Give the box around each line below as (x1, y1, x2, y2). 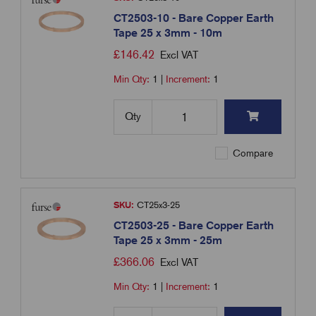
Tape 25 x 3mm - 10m (114, 26, 223, 40)
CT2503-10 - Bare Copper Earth (114, 11, 274, 25)
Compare (230, 147, 274, 159)
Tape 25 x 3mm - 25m (114, 233, 223, 248)
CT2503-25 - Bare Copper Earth (114, 219, 274, 233)
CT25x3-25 (134, 200, 181, 211)
